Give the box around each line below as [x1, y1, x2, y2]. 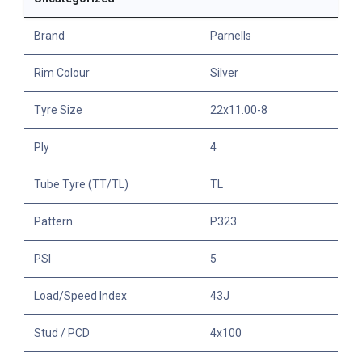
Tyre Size [34, 103, 82, 116]
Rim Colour [34, 65, 90, 79]
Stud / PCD [34, 326, 90, 339]
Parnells [210, 28, 251, 42]
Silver [210, 65, 238, 79]
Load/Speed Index [34, 288, 127, 302]
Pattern [34, 214, 73, 228]
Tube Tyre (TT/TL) [34, 177, 128, 191]
